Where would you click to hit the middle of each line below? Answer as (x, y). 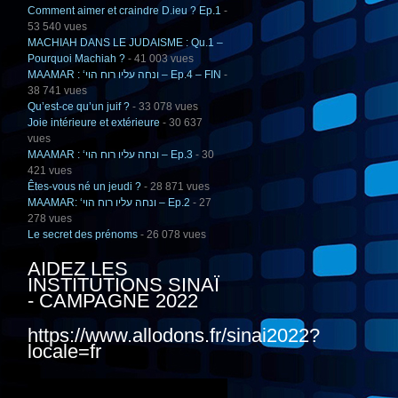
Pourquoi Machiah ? (76, 59)
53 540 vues (57, 27)
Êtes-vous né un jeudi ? (84, 187)
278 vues (50, 219)
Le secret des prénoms (83, 235)
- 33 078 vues (164, 107)
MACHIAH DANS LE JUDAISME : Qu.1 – (125, 43)
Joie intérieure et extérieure (94, 123)
